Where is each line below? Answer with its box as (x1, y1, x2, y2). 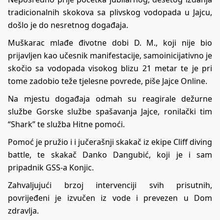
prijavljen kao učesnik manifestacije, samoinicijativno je (8, 50, 212, 61)
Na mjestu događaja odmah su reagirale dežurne (8, 93, 212, 104)
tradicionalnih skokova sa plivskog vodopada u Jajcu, (8, 6, 212, 18)
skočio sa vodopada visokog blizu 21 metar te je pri (8, 62, 212, 74)
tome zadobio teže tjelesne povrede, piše (8, 75, 162, 86)
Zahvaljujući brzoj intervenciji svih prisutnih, (8, 179, 212, 191)
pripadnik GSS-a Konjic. (8, 162, 94, 173)
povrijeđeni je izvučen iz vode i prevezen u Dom (8, 192, 212, 203)
